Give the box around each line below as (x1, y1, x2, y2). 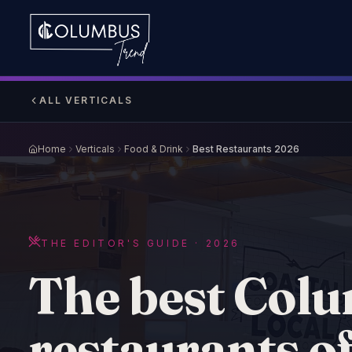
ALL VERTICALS (39, 94, 133, 106)
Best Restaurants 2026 (192, 143, 299, 155)
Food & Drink (124, 143, 183, 155)
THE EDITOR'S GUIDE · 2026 (41, 237, 240, 249)
